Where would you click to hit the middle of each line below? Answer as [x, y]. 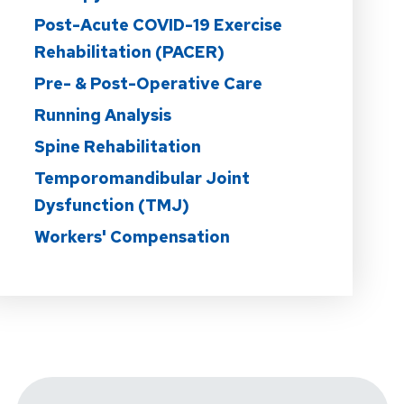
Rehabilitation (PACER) [129, 51]
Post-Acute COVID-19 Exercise [158, 24]
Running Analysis [102, 115]
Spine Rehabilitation [117, 146]
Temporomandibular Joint [142, 178]
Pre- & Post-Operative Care [148, 83]
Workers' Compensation [132, 236]
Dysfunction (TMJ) [111, 205]
